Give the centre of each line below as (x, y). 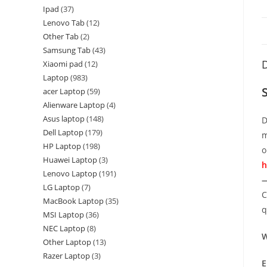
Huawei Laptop (70, 160)
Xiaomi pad (63, 64)
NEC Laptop (64, 228)
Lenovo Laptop (70, 173)
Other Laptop (67, 242)
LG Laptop (61, 187)
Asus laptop (64, 119)
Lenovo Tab (64, 23)
